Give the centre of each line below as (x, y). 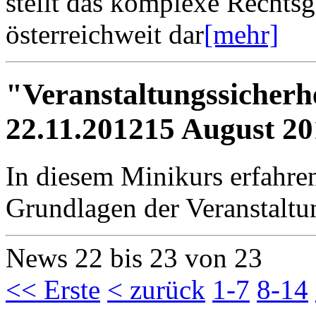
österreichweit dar (105, 34)
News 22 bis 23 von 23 (134, 257)
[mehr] (241, 34)
